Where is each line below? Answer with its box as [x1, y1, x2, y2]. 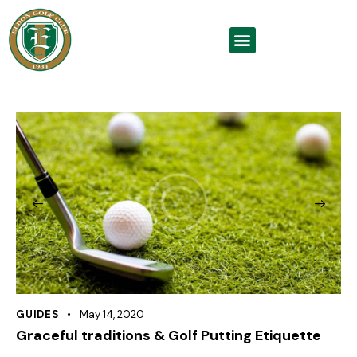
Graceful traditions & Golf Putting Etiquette [16, 326, 321, 346]
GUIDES [16, 308, 60, 322]
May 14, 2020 [79, 308, 144, 322]
